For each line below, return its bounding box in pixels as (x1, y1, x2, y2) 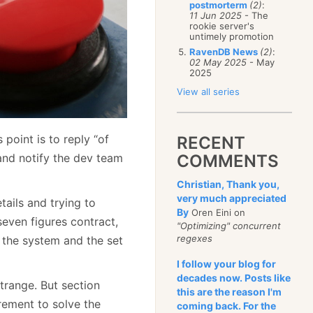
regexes (177, 233, 213, 244)
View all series (177, 86, 240, 97)
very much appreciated (177, 192, 287, 204)
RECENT (177, 133, 246, 153)
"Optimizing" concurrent (177, 220, 282, 231)
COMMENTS (177, 151, 279, 171)
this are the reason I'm (177, 286, 282, 298)
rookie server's (189, 20, 255, 31)
